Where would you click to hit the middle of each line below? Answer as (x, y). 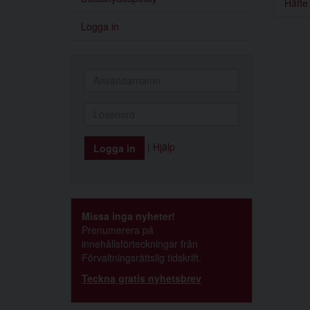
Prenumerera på (118, 230)
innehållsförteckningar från (140, 244)
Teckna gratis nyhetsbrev (142, 278)
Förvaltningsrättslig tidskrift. (142, 257)
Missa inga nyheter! (128, 216)
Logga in (100, 26)
